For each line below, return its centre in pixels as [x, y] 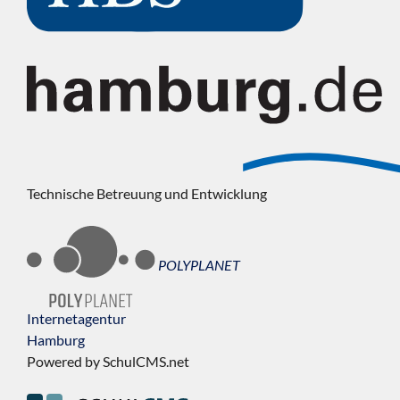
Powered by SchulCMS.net [108, 361]
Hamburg [56, 339]
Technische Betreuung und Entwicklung [147, 194]
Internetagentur [76, 318]
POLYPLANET [200, 264]
